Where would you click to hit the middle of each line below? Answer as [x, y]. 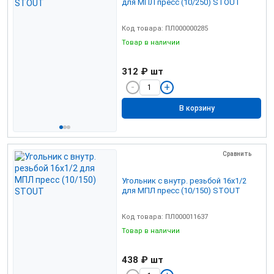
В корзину [197, 109]
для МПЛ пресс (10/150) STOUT [181, 190]
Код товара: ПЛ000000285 [165, 28]
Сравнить [237, 154]
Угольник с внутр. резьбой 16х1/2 [184, 180]
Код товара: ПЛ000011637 [165, 217]
